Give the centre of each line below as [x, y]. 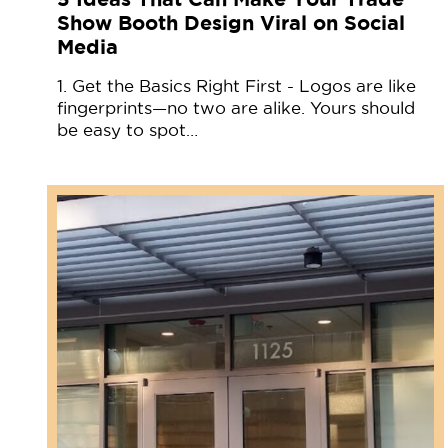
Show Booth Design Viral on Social [231, 22]
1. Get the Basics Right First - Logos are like [236, 85]
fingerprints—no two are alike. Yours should [236, 107]
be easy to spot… [127, 129]
